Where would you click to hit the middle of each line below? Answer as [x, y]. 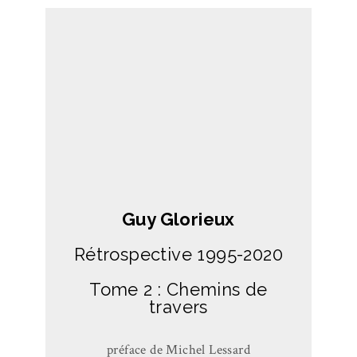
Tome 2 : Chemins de [178, 290]
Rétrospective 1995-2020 [178, 255]
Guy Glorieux [178, 220]
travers [178, 307]
